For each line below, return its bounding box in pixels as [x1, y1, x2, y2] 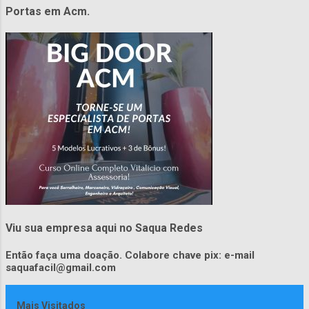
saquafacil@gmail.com [6, 261, 116, 275]
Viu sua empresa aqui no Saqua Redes [6, 221, 203, 235]
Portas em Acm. [6, 5, 90, 19]
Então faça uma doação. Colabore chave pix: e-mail [6, 249, 255, 262]
